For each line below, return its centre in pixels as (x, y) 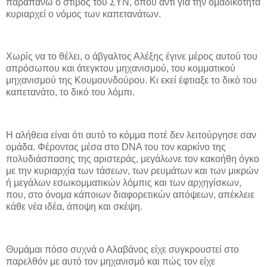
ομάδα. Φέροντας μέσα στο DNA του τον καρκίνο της (116, 147)
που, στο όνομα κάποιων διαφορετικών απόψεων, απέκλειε (130, 194)
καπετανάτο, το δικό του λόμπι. (70, 92)
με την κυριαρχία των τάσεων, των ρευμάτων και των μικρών (132, 170)
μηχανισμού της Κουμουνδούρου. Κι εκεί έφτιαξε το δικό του (131, 80)
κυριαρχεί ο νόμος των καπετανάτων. (83, 14)
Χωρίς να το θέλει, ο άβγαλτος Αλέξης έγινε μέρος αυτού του (132, 57)
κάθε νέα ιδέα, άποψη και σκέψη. (74, 206)
